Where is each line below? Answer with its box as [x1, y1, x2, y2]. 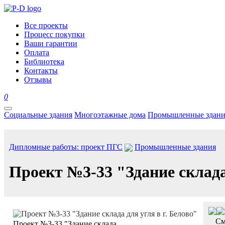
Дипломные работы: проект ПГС [9, 143, 123, 151]
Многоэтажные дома [74, 110, 146, 119]
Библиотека [24, 57, 64, 66]
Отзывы [24, 75, 52, 84]
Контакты [24, 66, 58, 75]
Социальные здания [4, 110, 72, 119]
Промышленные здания [135, 143, 216, 151]
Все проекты [24, 21, 68, 30]
